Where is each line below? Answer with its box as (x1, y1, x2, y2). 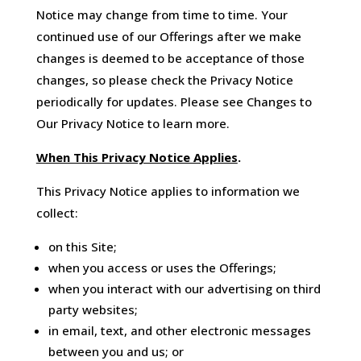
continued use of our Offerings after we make (35, 28, 301, 45)
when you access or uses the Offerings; (48, 259, 276, 276)
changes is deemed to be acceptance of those (35, 50, 305, 67)
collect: (35, 205, 78, 222)
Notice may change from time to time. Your (35, 6, 288, 23)
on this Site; (48, 239, 117, 255)
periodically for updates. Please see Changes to (35, 93, 312, 110)
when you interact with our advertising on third (48, 280, 321, 297)
